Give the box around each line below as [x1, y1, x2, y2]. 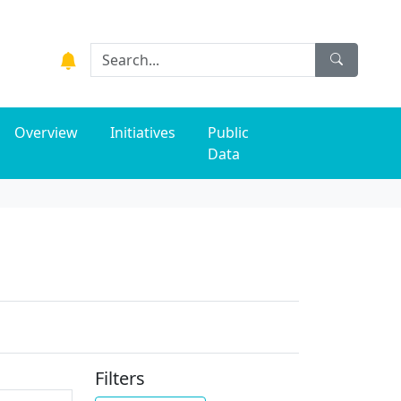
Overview [14, 123, 79, 142]
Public [208, 123, 250, 142]
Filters [94, 366, 145, 390]
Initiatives [110, 123, 176, 142]
